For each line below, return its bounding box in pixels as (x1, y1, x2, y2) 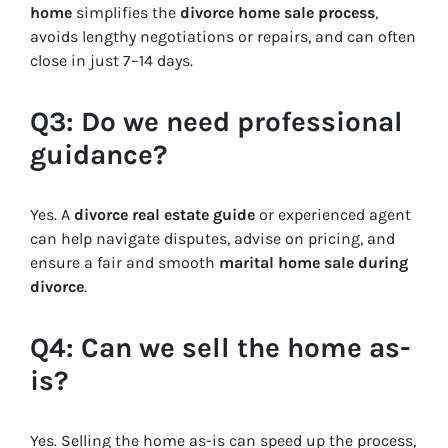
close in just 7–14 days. (30, 51, 193, 71)
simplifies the (72, 3, 180, 23)
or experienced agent (255, 205, 411, 225)
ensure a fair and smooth (30, 253, 219, 273)
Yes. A (30, 205, 74, 225)
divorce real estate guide (74, 205, 255, 225)
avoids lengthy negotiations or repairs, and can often (30, 27, 416, 47)
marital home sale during (219, 253, 408, 273)
